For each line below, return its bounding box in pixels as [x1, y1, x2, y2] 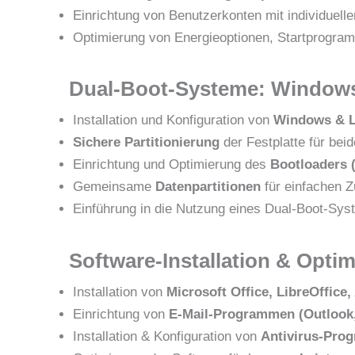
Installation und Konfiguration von [73, 113, 273, 128]
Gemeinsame [73, 179, 155, 195]
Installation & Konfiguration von [73, 328, 261, 344]
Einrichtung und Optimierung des [73, 157, 270, 173]
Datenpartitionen [155, 179, 261, 195]
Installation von [73, 284, 166, 300]
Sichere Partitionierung [73, 135, 219, 151]
